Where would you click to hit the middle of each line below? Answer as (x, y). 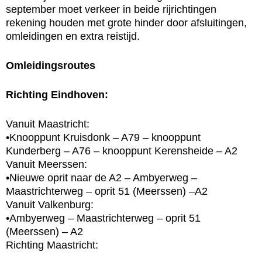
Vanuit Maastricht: (48, 124)
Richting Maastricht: (52, 245)
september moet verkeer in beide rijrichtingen (111, 9)
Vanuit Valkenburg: (50, 204)
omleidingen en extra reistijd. (73, 36)
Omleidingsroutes (51, 65)
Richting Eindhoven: (57, 94)
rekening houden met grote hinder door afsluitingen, (126, 23)
